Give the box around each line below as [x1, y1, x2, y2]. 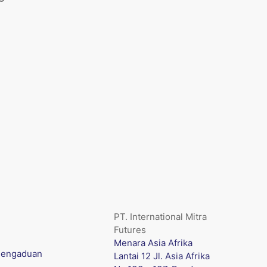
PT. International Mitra [114, 211, 207, 222]
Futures [114, 224, 146, 235]
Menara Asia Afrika [114, 237, 193, 249]
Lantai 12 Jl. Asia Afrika [114, 250, 210, 262]
